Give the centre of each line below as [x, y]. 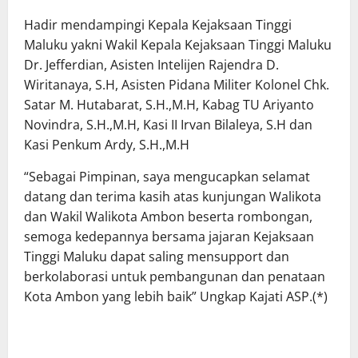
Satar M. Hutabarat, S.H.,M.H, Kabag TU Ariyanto [169, 104]
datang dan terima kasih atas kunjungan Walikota [173, 196]
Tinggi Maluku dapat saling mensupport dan [157, 256]
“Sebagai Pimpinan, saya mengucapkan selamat [167, 176]
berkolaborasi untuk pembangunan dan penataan [175, 276]
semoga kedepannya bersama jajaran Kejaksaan [169, 236]
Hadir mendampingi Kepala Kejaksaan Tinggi [158, 24]
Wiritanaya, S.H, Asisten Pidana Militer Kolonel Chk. [177, 84]
